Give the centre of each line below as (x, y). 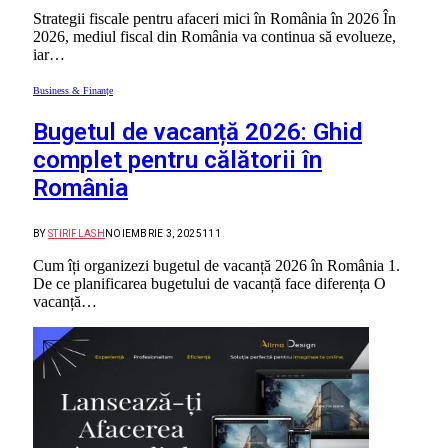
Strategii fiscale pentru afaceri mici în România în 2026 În (214, 18)
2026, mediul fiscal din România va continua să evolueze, (214, 36)
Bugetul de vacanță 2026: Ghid (197, 131)
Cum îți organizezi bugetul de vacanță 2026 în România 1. (216, 265)
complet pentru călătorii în (177, 159)
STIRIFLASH (76, 233)
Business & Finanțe (73, 90)
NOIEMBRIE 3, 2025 (153, 233)
